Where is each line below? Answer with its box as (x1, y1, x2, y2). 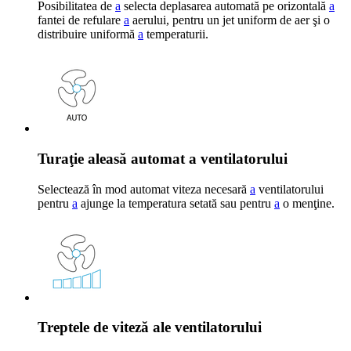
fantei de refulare (38, 13, 124, 27)
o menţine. (280, 196, 335, 210)
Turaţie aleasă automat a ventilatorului (38, 150, 288, 167)
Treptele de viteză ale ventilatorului (38, 319, 262, 336)
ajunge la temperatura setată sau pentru (78, 196, 274, 210)
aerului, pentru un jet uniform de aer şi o (129, 13, 330, 27)
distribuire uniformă (38, 27, 138, 42)
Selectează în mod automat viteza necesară (38, 182, 250, 196)
